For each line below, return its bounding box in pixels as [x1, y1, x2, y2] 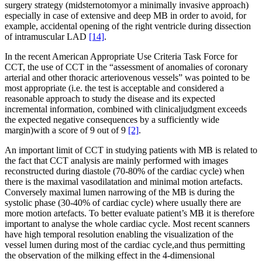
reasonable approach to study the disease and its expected [5, 94, 215, 104]
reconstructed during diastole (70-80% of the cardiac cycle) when [5, 166, 244, 177]
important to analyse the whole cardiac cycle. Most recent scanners [5, 219, 250, 229]
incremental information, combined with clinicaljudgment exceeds [5, 104, 247, 115]
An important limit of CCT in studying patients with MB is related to [5, 145, 257, 156]
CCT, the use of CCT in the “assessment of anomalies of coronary [5, 62, 248, 73]
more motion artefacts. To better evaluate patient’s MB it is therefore [5, 208, 254, 219]
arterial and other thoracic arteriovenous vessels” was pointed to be [5, 73, 250, 83]
